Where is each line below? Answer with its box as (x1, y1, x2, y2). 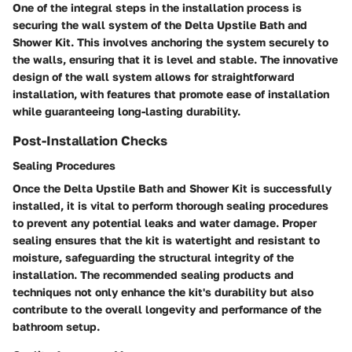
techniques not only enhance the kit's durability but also (13, 284, 313, 299)
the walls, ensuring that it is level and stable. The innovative (13, 52, 338, 66)
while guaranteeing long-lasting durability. (13, 104, 240, 118)
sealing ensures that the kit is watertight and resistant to (13, 233, 320, 247)
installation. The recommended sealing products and (13, 267, 294, 281)
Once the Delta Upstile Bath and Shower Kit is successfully (13, 181, 332, 195)
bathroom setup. (13, 319, 100, 333)
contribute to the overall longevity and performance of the (13, 302, 321, 316)
